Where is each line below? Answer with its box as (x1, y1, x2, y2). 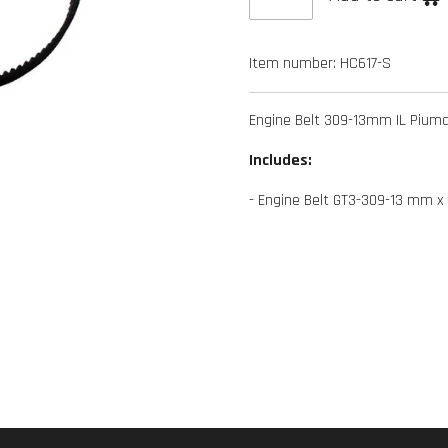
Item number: (249, 52, 336, 74)
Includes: (249, 149, 312, 171)
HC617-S (340, 52, 391, 74)
